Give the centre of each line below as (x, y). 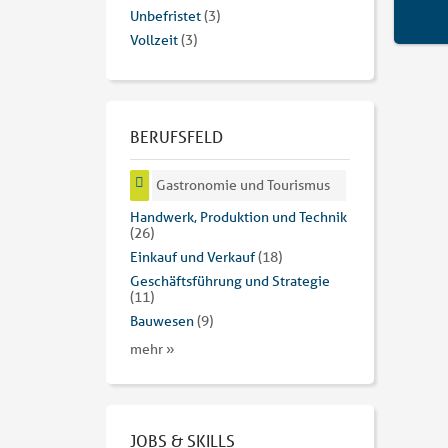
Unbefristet (165, 16)
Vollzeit (154, 40)
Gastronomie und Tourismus (243, 185)
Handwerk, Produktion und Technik (238, 217)
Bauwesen (162, 321)
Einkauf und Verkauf (192, 257)
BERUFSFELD (176, 137)
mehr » (152, 349)
